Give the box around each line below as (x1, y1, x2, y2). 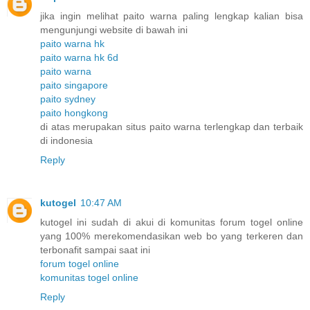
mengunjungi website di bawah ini (40, 24, 188, 36)
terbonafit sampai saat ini (40, 244, 150, 256)
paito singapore (40, 80, 108, 91)
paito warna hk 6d (40, 52, 118, 64)
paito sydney (40, 93, 95, 105)
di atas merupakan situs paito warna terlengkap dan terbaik (40, 121, 303, 133)
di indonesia (40, 135, 93, 147)
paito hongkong (40, 107, 108, 119)
